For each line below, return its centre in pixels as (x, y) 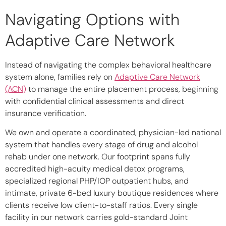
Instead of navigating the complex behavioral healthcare (108, 65)
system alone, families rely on (60, 77)
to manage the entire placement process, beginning (122, 89)
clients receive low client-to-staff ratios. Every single (101, 205)
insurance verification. (46, 114)
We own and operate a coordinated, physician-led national (113, 133)
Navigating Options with (92, 20)
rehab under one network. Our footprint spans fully (98, 157)
